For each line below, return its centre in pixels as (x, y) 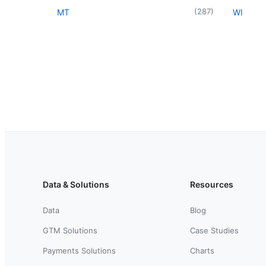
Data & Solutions (76, 184)
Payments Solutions (79, 250)
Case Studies (214, 230)
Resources (212, 184)
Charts (202, 250)
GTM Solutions (70, 230)
